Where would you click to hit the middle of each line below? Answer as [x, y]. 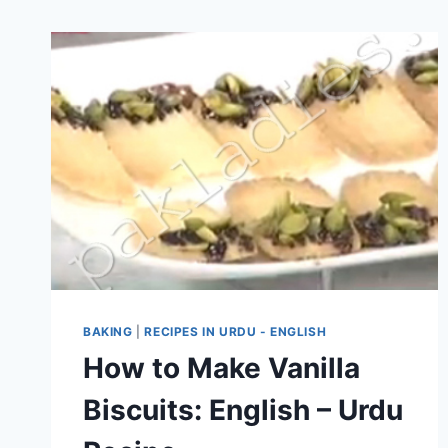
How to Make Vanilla [221, 368]
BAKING [108, 332]
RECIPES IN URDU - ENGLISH [235, 332]
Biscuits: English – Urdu [243, 410]
